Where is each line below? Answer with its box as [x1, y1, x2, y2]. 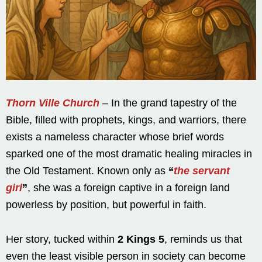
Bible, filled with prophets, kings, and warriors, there [6, 113, 246, 126]
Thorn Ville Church [6, 96, 99, 109]
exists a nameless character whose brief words [6, 130, 224, 143]
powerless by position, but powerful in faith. [6, 198, 206, 211]
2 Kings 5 [118, 233, 164, 245]
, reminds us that [164, 233, 242, 245]
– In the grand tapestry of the [99, 96, 237, 109]
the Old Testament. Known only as [6, 164, 168, 177]
